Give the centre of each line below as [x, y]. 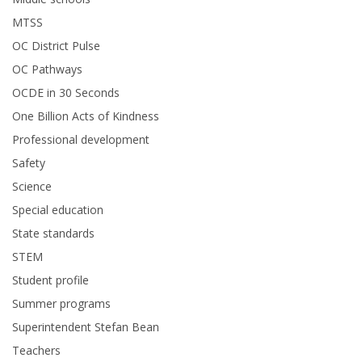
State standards [53, 234]
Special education [58, 210]
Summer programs [61, 304]
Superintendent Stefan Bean [86, 327]
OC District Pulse [56, 46]
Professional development [81, 140]
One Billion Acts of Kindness [86, 116]
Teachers [36, 351]
